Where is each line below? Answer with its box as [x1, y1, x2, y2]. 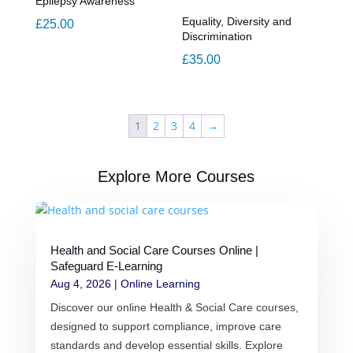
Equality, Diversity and [182, 15, 292, 28]
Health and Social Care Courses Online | [50, 244, 258, 258]
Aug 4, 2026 [50, 277, 111, 291]
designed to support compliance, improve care [50, 320, 281, 333]
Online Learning [120, 277, 200, 291]
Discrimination [182, 30, 253, 43]
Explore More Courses [98, 168, 255, 186]
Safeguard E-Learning [50, 260, 162, 273]
